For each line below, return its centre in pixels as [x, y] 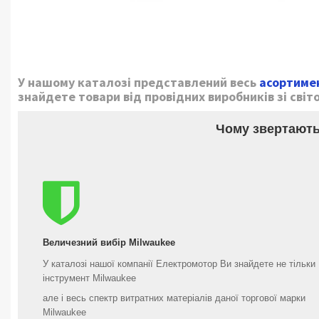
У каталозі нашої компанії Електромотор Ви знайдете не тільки [179, 264]
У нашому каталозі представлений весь [138, 82]
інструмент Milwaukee [89, 278]
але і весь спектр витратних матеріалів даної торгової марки [174, 298]
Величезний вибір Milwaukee [109, 242]
